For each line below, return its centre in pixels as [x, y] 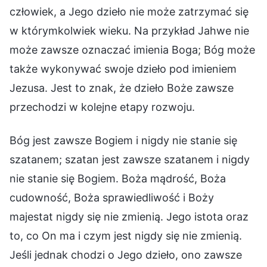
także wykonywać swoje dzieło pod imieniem [123, 69]
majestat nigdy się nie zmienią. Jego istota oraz [129, 216]
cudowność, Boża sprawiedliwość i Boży [112, 197]
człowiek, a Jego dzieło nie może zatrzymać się [129, 11]
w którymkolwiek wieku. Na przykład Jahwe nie [129, 30]
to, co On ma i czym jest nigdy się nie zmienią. [126, 235]
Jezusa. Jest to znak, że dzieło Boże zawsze [122, 88]
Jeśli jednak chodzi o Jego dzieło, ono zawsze [126, 254]
